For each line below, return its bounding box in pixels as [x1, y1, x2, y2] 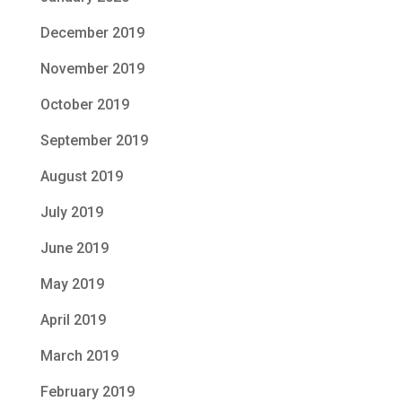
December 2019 [39, 23, 144, 41]
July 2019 [39, 203, 103, 221]
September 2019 [39, 131, 148, 149]
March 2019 [39, 346, 118, 364]
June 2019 [39, 239, 109, 257]
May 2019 [39, 275, 104, 293]
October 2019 [39, 95, 129, 113]
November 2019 [39, 59, 144, 77]
